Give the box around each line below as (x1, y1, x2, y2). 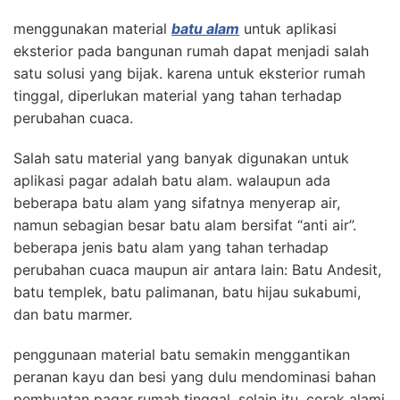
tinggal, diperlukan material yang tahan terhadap (13, 87, 342, 105)
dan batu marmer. (13, 305, 132, 324)
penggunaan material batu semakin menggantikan (13, 346, 350, 364)
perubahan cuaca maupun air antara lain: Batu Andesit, (13, 261, 381, 279)
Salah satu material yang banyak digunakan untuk (13, 149, 349, 168)
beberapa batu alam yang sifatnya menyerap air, (13, 194, 340, 212)
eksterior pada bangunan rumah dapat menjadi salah (13, 42, 369, 61)
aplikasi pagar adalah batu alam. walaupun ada (13, 171, 330, 190)
